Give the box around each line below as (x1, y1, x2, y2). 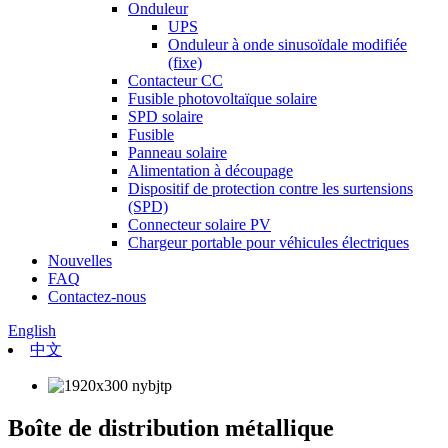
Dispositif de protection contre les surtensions (128, 180, 413, 197)
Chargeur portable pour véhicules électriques (128, 234, 409, 251)
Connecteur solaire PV (128, 216, 271, 233)
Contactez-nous (48, 288, 146, 305)
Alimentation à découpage (128, 162, 293, 179)
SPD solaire (128, 108, 203, 125)
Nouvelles (48, 252, 112, 269)
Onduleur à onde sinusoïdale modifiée (168, 36, 407, 53)
